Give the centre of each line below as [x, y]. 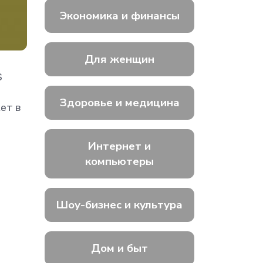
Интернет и [119, 146]
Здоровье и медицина [119, 103]
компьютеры [119, 161]
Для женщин [119, 59]
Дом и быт [119, 248]
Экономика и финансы [119, 16]
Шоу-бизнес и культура [119, 205]
